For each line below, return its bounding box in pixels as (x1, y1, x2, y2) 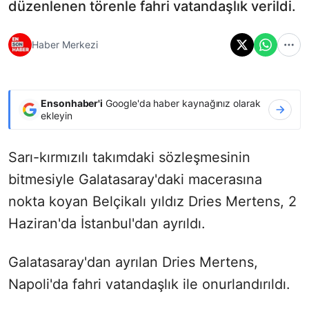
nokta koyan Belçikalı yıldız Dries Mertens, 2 (8, 192, 297, 210)
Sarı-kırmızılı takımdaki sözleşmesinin (8, 148, 250, 166)
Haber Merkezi (32, 39, 98, 51)
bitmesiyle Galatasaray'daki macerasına (8, 170, 262, 188)
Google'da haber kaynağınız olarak (103, 97, 261, 109)
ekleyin (41, 109, 72, 121)
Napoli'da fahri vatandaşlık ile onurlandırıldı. (8, 275, 290, 292)
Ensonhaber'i (41, 97, 103, 109)
